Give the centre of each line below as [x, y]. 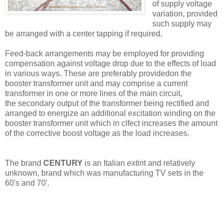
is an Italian [104, 163]
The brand [24, 163]
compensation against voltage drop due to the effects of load [111, 63]
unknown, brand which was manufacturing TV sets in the [104, 173]
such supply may [182, 23]
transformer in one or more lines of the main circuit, [94, 93]
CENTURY [63, 163]
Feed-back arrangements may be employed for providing [105, 53]
